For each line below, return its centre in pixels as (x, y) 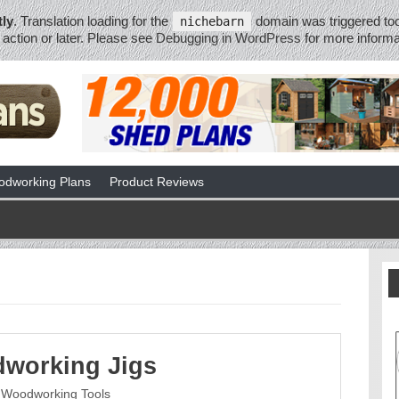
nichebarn (212, 21)
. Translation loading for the (93, 21)
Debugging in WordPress (228, 38)
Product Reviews (157, 181)
